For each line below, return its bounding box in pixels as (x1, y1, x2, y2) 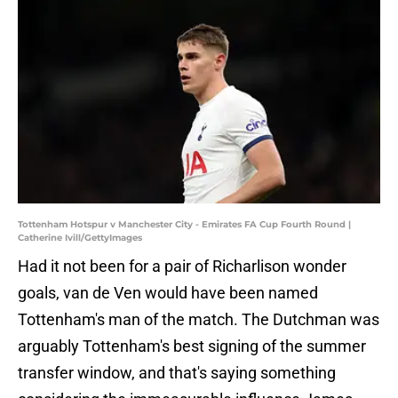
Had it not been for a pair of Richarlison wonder (18, 257, 346, 276)
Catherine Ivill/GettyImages (18, 232, 142, 244)
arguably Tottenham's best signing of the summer (18, 337, 366, 356)
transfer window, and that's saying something (18, 363, 336, 383)
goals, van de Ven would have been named (18, 283, 318, 303)
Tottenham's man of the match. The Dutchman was (18, 310, 379, 330)
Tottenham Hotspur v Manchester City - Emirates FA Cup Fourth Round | (18, 219, 351, 231)
